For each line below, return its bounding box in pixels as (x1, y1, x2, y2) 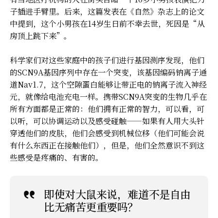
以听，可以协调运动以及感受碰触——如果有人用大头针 (10, 115, 204, 127)
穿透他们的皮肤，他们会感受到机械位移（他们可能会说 (10, 127, 204, 139)
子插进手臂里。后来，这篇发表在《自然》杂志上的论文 (10, 5, 204, 17)
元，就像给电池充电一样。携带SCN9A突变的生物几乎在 (10, 91, 207, 102)
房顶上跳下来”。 (10, 30, 72, 41)
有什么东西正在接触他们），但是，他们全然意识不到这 (10, 139, 204, 151)
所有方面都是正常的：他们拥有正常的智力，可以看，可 (10, 103, 204, 114)
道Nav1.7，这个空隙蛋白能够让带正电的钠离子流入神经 (10, 78, 207, 90)
